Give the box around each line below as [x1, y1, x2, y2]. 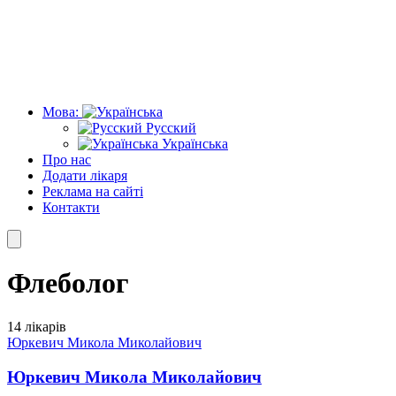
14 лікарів [7, 318, 66, 334]
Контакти [42, 200, 100, 215]
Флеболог [7, 267, 129, 300]
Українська [158, 136, 228, 151]
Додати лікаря [42, 168, 127, 183]
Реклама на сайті [42, 184, 143, 199]
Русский [142, 120, 196, 135]
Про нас [42, 152, 91, 167]
